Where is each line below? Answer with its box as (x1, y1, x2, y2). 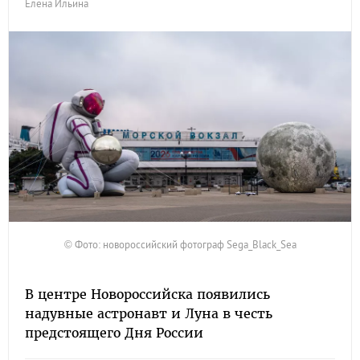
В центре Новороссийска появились (25, 286, 270, 302)
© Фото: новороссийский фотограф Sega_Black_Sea (63, 237, 297, 252)
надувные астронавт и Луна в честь (25, 305, 272, 321)
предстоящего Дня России (25, 325, 203, 341)
